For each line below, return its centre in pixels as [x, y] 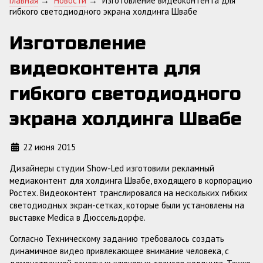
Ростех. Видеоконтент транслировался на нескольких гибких [129, 193]
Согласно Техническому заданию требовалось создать [117, 239]
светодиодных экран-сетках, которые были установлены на [127, 205]
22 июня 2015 [49, 147]
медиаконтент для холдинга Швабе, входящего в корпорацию [131, 181]
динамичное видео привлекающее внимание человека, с [119, 251]
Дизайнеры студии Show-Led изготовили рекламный [112, 168]
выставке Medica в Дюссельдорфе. [78, 218]
